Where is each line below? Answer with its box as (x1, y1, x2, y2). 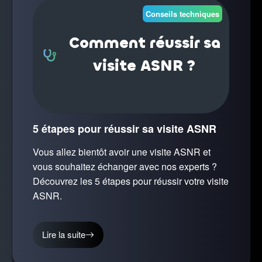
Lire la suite (42, 228, 85, 241)
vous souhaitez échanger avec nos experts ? (33, 159, 217, 173)
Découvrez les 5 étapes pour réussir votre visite (33, 174, 229, 188)
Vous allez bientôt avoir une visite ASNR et (33, 144, 211, 158)
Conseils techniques (146, 8, 219, 19)
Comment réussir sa (68, 33, 220, 53)
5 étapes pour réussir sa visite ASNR (33, 120, 216, 136)
